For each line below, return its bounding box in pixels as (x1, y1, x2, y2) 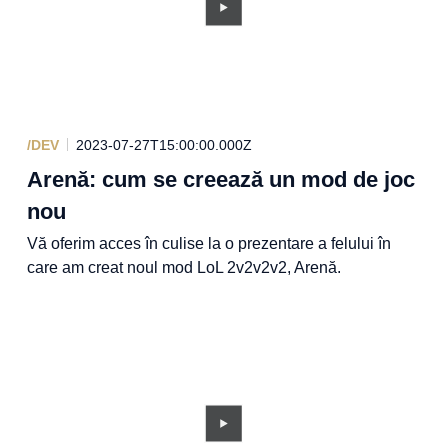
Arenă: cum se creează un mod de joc (26, 166, 415, 192)
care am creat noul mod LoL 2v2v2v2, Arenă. (26, 258, 341, 276)
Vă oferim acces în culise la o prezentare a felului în (26, 234, 391, 252)
